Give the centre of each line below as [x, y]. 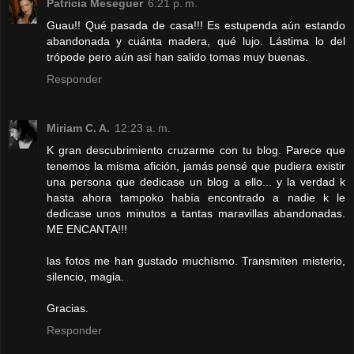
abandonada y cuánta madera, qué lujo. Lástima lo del [196, 41]
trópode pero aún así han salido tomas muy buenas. [177, 56]
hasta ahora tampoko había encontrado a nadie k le [196, 197]
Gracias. [68, 308]
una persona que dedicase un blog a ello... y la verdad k [196, 181]
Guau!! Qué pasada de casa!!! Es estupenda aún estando [196, 25]
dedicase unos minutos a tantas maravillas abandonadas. [196, 213]
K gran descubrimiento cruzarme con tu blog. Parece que [196, 150]
